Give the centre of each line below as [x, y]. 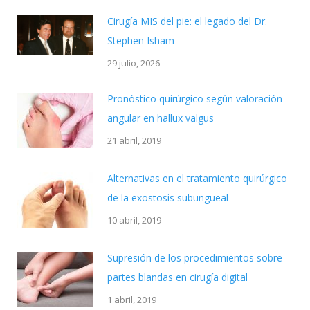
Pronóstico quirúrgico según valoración [195, 99]
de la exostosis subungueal [168, 198]
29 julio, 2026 [134, 63]
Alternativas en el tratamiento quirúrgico [197, 178]
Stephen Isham [141, 40]
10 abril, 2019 [134, 220]
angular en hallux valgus [161, 118]
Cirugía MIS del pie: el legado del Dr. [187, 21]
